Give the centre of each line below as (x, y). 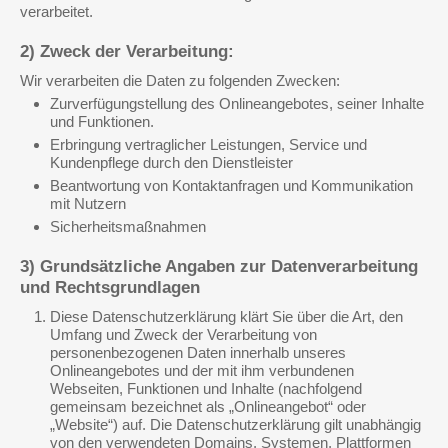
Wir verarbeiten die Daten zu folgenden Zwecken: (180, 80)
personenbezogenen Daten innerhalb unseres (198, 352)
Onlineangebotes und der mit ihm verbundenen (202, 370)
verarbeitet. (56, 11)
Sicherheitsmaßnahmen (128, 226)
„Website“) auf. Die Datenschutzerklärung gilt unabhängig (235, 424)
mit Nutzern (88, 203)
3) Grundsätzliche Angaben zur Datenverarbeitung (219, 266)
